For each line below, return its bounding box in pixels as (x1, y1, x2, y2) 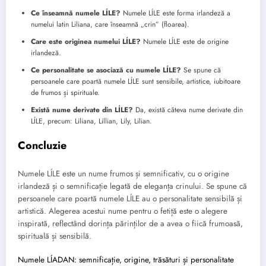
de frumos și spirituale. (31, 87, 100, 99)
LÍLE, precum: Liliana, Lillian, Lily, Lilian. (31, 116, 152, 127)
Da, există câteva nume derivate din (133, 104, 243, 116)
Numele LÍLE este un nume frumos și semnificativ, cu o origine (18, 167, 229, 179)
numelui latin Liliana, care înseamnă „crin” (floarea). (31, 19, 189, 30)
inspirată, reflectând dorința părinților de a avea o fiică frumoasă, (18, 217, 243, 229)
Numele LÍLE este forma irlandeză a (121, 8, 230, 19)
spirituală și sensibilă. (18, 230, 91, 242)
